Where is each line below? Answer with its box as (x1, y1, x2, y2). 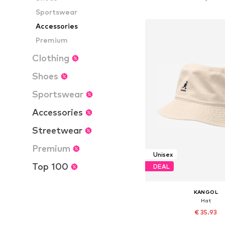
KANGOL (193, 189, 218, 195)
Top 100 (32, 161, 68, 172)
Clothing (32, 53, 69, 63)
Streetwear (32, 125, 82, 136)
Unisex (153, 150, 173, 158)
